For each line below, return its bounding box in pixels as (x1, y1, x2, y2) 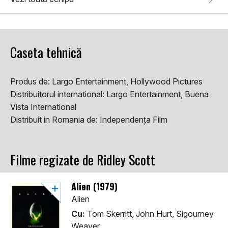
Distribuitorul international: (10, 89, 106, 100)
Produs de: (10, 76, 52, 87)
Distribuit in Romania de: (10, 115, 100, 125)
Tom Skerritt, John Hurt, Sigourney (85, 209, 214, 219)
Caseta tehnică (10, 42, 82, 63)
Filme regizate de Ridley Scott (10, 150, 155, 170)
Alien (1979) (71, 180, 118, 193)
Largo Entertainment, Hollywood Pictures (52, 76, 203, 87)
